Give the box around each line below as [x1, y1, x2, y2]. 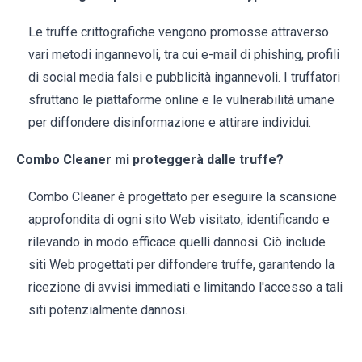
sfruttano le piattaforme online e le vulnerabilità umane [28, 91, 335, 107]
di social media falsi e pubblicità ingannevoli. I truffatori [28, 69, 340, 85]
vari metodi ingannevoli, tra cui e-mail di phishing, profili [28, 46, 339, 62]
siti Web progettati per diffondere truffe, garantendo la [28, 256, 335, 272]
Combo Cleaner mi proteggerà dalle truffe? [16, 151, 284, 167]
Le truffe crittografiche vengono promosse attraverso [28, 23, 329, 40]
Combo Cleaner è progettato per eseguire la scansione [28, 188, 337, 204]
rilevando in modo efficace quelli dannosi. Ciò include [28, 234, 326, 250]
